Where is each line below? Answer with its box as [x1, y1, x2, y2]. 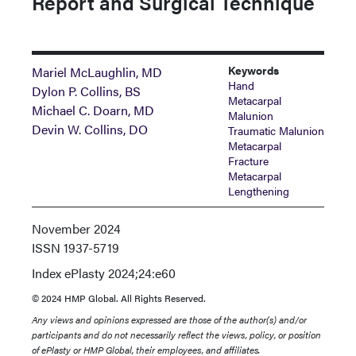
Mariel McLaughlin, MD [32, 63, 162, 81]
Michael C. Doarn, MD [32, 101, 154, 119]
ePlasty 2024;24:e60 [61, 264, 176, 282]
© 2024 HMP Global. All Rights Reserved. [32, 291, 206, 305]
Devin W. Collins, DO [32, 120, 148, 138]
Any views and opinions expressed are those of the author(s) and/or [32, 312, 307, 327]
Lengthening [227, 183, 289, 199]
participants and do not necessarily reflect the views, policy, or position [32, 327, 321, 342]
